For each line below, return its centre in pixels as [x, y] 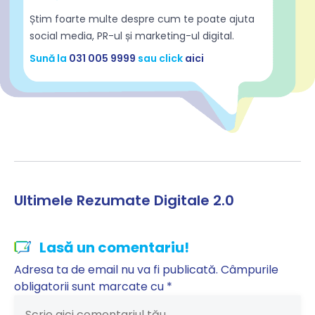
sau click [160, 59]
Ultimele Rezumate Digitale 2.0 [124, 201]
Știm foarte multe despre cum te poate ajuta [142, 19]
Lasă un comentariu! [114, 248]
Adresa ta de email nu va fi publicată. [116, 270]
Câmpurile [250, 270]
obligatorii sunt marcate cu [90, 287]
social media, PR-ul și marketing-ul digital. [132, 36]
